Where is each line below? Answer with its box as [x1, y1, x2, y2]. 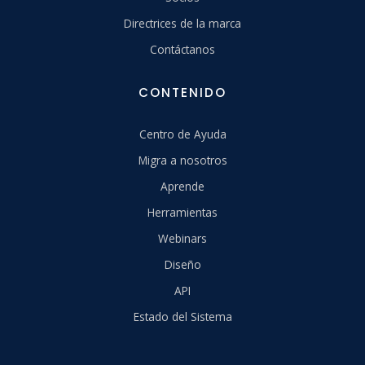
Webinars [158, 230, 207, 246]
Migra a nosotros [138, 152, 227, 168]
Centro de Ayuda [139, 125, 226, 142]
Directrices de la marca [124, 15, 241, 31]
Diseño [164, 256, 201, 272]
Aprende [161, 178, 204, 194]
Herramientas [147, 204, 218, 220]
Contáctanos [150, 41, 215, 57]
